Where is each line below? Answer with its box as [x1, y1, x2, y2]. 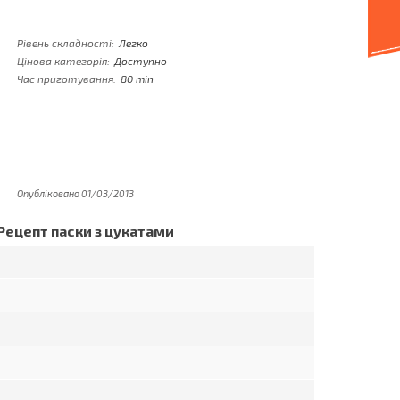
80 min [121, 72, 154, 85]
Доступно [114, 54, 167, 67]
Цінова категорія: [17, 54, 110, 67]
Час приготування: [17, 72, 116, 85]
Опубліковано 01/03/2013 [17, 187, 134, 199]
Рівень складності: [17, 37, 114, 49]
